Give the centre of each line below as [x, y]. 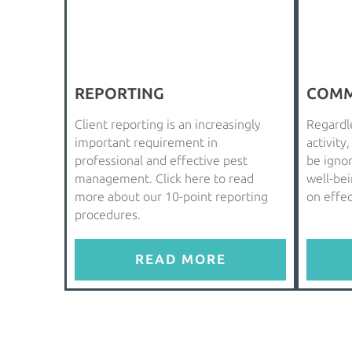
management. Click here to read [164, 178]
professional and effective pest [161, 160]
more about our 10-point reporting [171, 196]
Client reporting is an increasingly [168, 124]
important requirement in [146, 142]
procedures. [108, 214]
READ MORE [180, 259]
